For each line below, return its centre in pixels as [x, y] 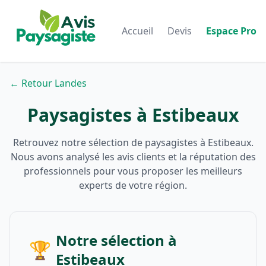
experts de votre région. [133, 185]
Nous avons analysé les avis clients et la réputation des [133, 157]
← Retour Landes [48, 83]
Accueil [137, 31]
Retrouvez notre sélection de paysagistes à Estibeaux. [133, 142]
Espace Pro [231, 31]
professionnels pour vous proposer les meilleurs [133, 171]
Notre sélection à [116, 240]
